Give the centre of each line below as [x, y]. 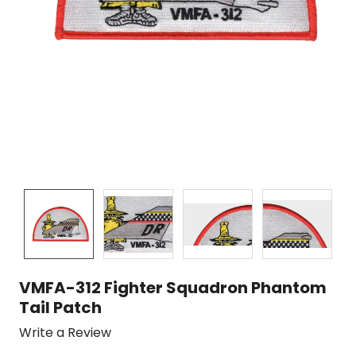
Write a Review [65, 332]
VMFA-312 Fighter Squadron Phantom [173, 288]
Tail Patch [60, 308]
